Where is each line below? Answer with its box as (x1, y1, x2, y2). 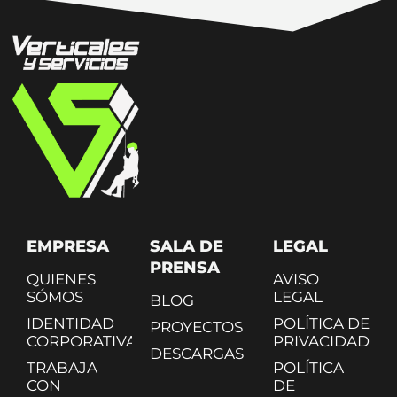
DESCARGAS (149, 344, 244, 362)
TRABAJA (27, 358, 97, 377)
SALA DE (149, 236, 223, 256)
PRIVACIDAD (272, 331, 370, 350)
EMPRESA (27, 236, 109, 256)
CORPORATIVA (27, 331, 136, 350)
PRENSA (149, 257, 220, 277)
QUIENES (27, 269, 96, 288)
